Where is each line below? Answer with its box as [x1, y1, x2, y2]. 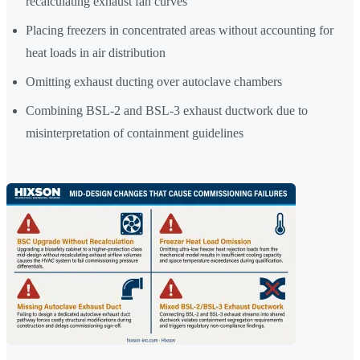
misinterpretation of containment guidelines [26, 126, 243, 141]
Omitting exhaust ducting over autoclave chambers [26, 75, 282, 89]
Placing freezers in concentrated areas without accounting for [26, 23, 333, 38]
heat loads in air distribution [26, 46, 166, 60]
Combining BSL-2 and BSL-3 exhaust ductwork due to [26, 104, 308, 118]
